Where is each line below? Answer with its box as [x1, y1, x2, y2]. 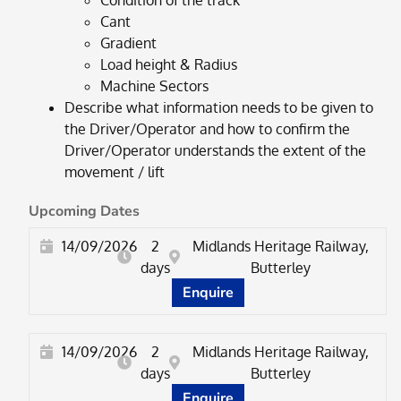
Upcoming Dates [29, 201, 140, 222]
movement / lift [64, 163, 165, 182]
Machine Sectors [100, 77, 209, 96]
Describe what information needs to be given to [64, 98, 373, 117]
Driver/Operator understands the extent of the [64, 141, 366, 160]
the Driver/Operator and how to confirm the [64, 120, 350, 139]
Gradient [100, 34, 157, 53]
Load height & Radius [100, 55, 237, 74]
